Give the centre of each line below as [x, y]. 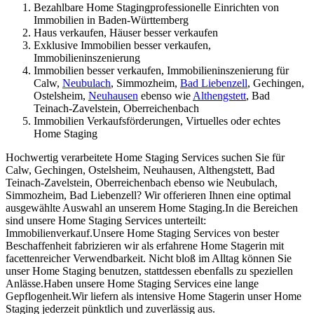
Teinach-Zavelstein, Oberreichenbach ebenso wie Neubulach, [142, 183]
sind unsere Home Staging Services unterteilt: [106, 221]
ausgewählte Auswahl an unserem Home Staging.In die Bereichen [152, 208]
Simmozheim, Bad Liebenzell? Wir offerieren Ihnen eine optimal [148, 196]
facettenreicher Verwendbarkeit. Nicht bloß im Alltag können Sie [149, 259]
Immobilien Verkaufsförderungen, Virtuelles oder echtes [157, 121]
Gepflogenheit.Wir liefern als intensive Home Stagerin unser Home [153, 296]
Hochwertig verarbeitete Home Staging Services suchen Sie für [145, 158]
